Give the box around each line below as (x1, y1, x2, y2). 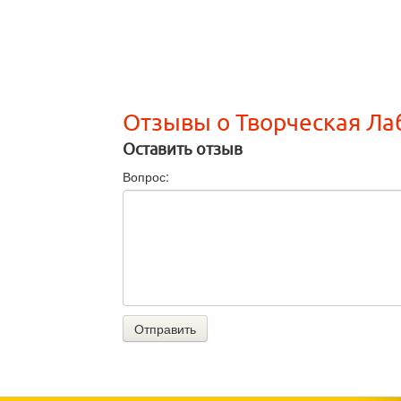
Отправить (134, 320, 196, 338)
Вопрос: (123, 167, 169, 186)
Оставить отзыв (123, 141, 243, 159)
